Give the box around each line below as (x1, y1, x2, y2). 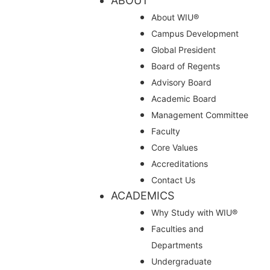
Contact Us (151, 174, 195, 185)
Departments (151, 239, 202, 250)
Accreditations (151, 158, 208, 169)
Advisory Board (151, 77, 212, 87)
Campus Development (151, 28, 239, 39)
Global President (151, 44, 216, 55)
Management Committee (151, 109, 248, 120)
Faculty (151, 125, 180, 136)
